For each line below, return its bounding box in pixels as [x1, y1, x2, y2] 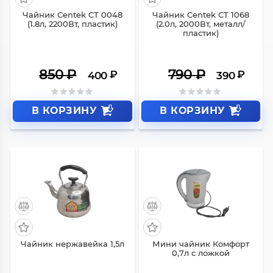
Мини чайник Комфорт [152, 238, 249, 249]
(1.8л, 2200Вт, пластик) [27, 18, 118, 29]
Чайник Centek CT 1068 [152, 9, 249, 19]
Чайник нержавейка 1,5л [20, 238, 124, 249]
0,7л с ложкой [171, 247, 230, 258]
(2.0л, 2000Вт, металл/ [155, 18, 246, 29]
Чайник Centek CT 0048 [22, 9, 122, 19]
